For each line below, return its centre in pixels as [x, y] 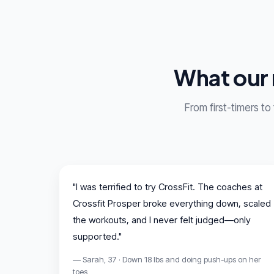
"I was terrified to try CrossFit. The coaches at [168, 187]
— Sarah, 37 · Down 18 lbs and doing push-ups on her [167, 259]
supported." [97, 236]
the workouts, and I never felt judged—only [162, 220]
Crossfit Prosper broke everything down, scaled [172, 203]
